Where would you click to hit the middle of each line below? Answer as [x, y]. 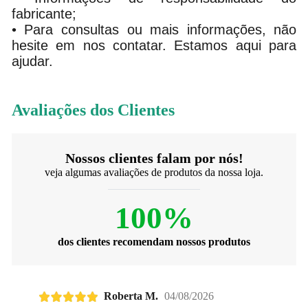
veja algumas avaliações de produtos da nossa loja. [154, 172]
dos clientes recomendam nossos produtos [154, 241]
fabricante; [44, 14]
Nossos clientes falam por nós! [154, 158]
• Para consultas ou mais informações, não [154, 30]
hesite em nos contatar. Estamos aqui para [154, 46]
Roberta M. [131, 296]
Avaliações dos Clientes [93, 110]
